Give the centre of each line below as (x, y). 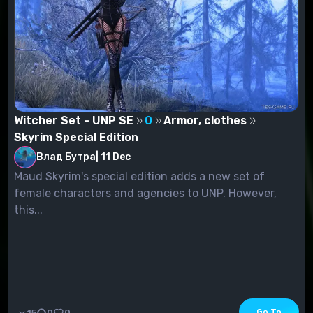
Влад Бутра (66, 156)
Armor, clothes (205, 120)
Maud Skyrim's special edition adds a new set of (139, 176)
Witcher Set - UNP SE (74, 120)
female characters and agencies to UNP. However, (145, 193)
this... (28, 210)
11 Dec (116, 157)
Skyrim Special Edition (76, 137)
